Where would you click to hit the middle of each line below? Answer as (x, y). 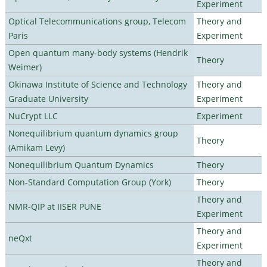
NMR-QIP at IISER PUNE (55, 206)
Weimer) (25, 67)
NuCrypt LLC (33, 116)
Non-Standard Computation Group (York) (89, 182)
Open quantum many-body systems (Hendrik (98, 52)
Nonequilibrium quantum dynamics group (93, 133)
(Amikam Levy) (36, 147)
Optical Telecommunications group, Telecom (97, 21)
